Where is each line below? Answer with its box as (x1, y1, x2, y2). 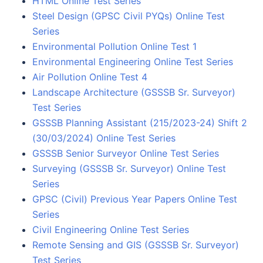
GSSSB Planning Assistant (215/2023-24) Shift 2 (32, 116, 247, 129)
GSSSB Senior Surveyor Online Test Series (32, 147, 219, 159)
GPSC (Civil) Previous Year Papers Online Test (32, 193, 237, 205)
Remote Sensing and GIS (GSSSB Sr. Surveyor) (32, 238, 239, 251)
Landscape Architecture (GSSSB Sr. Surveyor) (32, 86, 235, 98)
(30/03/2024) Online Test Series (32, 131, 176, 144)
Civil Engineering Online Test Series (32, 223, 189, 235)
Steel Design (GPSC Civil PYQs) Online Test (32, 9, 225, 22)
